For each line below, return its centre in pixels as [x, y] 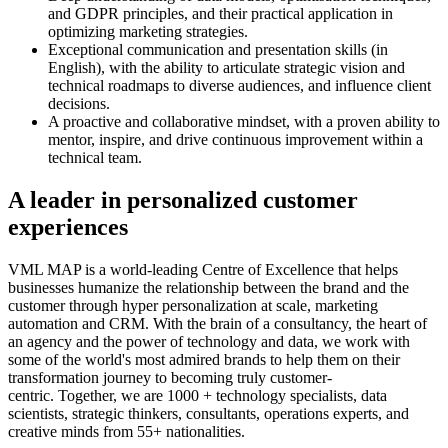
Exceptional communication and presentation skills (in [218, 50]
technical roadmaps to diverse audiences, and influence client [239, 86]
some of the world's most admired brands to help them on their [204, 360]
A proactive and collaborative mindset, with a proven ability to [244, 122]
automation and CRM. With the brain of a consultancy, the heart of [217, 324]
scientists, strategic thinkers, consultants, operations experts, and [208, 414]
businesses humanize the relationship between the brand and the [208, 288]
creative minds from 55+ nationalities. [126, 432]
